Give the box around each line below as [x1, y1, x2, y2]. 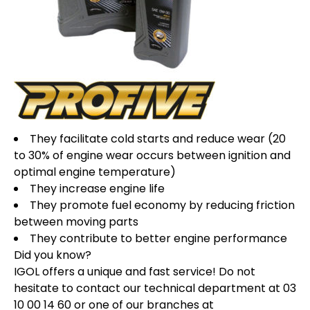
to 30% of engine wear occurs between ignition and [14, 147, 291, 163]
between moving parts [14, 214, 138, 230]
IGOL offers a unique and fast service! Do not [14, 264, 255, 280]
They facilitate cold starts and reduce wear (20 [30, 131, 286, 147]
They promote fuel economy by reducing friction [30, 197, 295, 213]
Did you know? [14, 247, 91, 263]
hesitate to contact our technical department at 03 [14, 280, 296, 296]
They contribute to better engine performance [30, 230, 287, 246]
